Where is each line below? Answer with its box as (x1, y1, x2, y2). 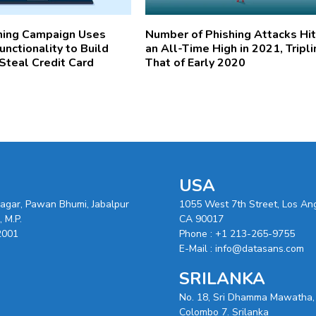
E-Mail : (179, 241, 215, 255)
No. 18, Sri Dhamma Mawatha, (179, 290, 315, 304)
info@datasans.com (215, 241, 304, 255)
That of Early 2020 (145, 54, 245, 71)
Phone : (179, 226, 215, 241)
